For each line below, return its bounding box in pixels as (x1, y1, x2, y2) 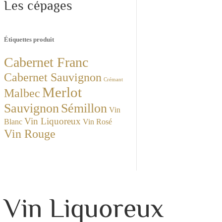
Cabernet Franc (4, 55, 88, 70)
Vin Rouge (4, 127, 55, 141)
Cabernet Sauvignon (4, 70, 102, 84)
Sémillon (61, 101, 107, 116)
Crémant (104, 77, 123, 83)
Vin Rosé (83, 117, 112, 126)
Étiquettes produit (4, 36, 54, 44)
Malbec (4, 86, 40, 100)
